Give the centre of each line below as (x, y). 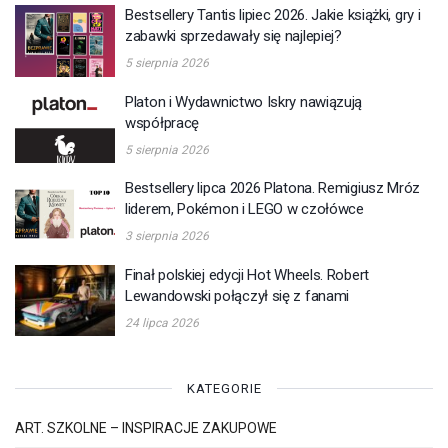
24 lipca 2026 (162, 322)
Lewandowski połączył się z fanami (237, 295)
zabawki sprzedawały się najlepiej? (233, 36)
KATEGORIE (224, 389)
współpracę (162, 122)
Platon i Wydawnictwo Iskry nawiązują (244, 101)
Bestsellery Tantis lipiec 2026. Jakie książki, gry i (273, 15)
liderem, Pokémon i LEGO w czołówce (244, 209)
